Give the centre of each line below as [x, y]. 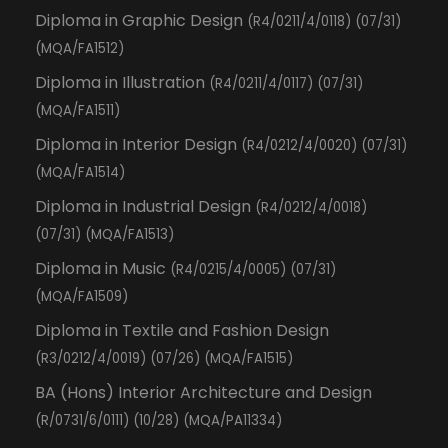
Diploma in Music [102, 268]
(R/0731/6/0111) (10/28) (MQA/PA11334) [158, 420]
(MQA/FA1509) [81, 296]
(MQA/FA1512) [79, 48]
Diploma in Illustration [122, 82]
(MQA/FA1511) [77, 110]
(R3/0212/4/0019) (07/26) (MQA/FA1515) [164, 358]
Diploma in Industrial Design [145, 206]
